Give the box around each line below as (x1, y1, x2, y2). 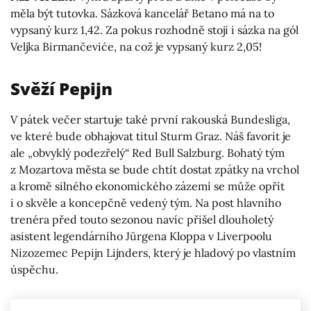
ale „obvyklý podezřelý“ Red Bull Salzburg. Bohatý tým (10, 146, 285, 160)
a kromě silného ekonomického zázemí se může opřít (10, 179, 285, 194)
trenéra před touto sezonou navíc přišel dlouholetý (10, 212, 274, 227)
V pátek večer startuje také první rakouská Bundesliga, (10, 112, 290, 127)
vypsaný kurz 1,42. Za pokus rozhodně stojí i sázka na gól (10, 23, 299, 37)
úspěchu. (10, 262, 58, 277)
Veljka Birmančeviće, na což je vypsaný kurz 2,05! (10, 40, 262, 54)
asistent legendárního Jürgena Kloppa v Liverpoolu (10, 229, 272, 244)
